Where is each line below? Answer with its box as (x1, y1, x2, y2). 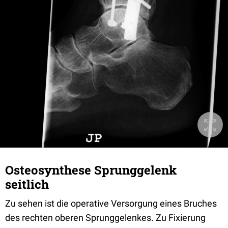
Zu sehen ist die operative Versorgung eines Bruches (5, 198, 217, 209)
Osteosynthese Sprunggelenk (5, 162, 177, 178)
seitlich (5, 176, 49, 192)
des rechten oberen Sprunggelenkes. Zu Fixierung (5, 212, 206, 223)
